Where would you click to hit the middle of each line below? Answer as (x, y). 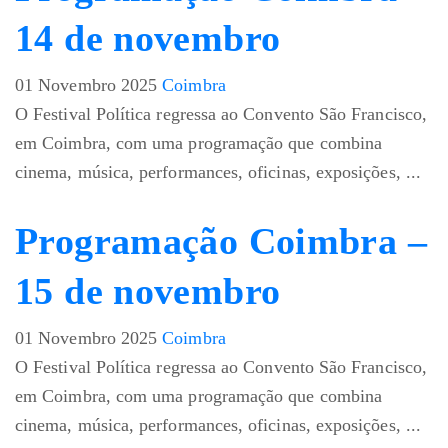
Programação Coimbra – (221, 241)
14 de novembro (148, 38)
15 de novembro (148, 291)
